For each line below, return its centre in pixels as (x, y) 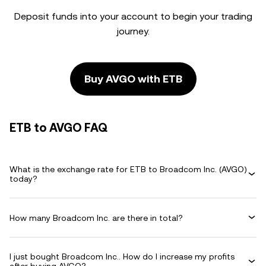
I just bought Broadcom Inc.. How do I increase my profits (122, 256)
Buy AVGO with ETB (133, 79)
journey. (133, 31)
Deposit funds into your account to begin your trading (133, 16)
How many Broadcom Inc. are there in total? (96, 218)
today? (23, 179)
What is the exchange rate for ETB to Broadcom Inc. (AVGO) (128, 169)
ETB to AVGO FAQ (58, 128)
